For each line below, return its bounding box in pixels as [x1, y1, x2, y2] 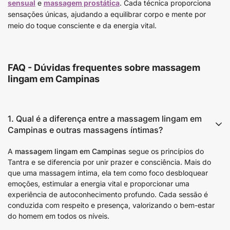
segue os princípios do [126, 147, 204, 156]
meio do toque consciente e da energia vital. [8, 21, 157, 30]
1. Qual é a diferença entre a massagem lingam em [8, 113, 202, 124]
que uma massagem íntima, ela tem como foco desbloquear [8, 168, 208, 177]
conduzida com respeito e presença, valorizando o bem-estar [8, 201, 215, 209]
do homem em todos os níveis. [8, 212, 109, 220]
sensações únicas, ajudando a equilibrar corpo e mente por [8, 10, 206, 18]
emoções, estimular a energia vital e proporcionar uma [8, 179, 189, 188]
